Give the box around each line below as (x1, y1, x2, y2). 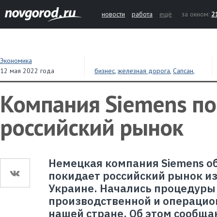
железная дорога (118, 66, 170, 75)
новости (102, 10, 125, 18)
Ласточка (94, 77, 121, 85)
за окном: (182, 10, 211, 18)
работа (132, 10, 153, 18)
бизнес (94, 66, 115, 75)
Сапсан (173, 66, 193, 75)
